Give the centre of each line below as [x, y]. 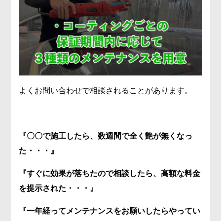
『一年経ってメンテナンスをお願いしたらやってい [110, 211]
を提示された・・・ [55, 188]
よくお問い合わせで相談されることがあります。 [106, 91]
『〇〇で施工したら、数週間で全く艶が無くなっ [106, 136]
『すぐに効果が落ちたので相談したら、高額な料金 [110, 174]
